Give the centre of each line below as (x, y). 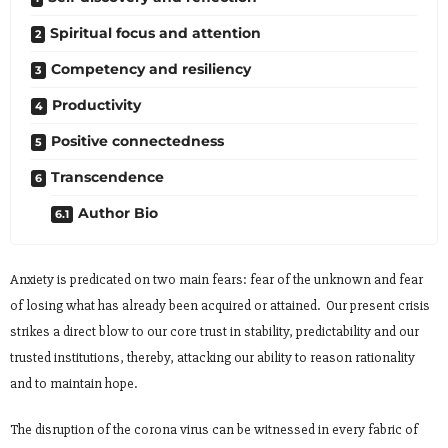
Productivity (96, 104)
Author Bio (118, 212)
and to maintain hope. (73, 383)
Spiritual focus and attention (155, 32)
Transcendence (107, 176)
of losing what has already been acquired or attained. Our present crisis (220, 305)
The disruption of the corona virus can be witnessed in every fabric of (214, 429)
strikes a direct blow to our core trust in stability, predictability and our (214, 331)
